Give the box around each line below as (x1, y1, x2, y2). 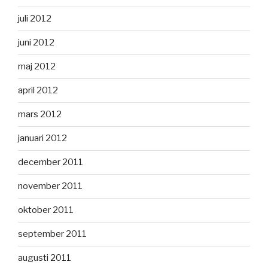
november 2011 (18, 181, 83, 192)
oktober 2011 (18, 205, 74, 216)
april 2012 (18, 85, 58, 96)
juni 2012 (18, 37, 54, 48)
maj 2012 (18, 61, 56, 72)
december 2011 (18, 157, 83, 168)
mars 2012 (18, 109, 62, 120)
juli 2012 (18, 13, 51, 25)
